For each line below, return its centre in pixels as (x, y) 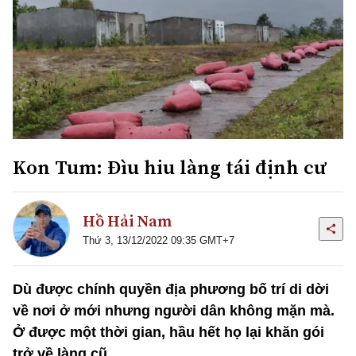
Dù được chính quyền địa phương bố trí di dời (171, 289)
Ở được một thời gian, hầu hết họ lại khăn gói (168, 332)
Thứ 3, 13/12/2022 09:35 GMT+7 (159, 241)
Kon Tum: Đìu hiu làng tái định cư (169, 166)
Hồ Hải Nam (127, 221)
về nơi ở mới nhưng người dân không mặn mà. (174, 310)
